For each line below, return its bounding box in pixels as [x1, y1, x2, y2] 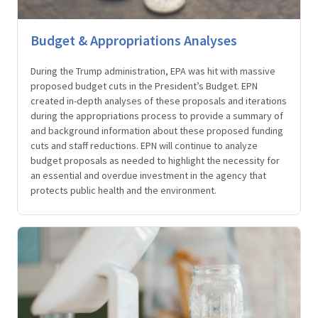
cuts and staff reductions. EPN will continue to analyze [31, 139, 258, 153]
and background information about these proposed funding [31, 124, 283, 138]
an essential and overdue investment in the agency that [31, 169, 266, 182]
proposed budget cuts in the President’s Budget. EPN [31, 79, 258, 93]
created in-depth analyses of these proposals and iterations [31, 94, 287, 108]
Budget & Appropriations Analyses [31, 31, 237, 50]
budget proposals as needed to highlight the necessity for [31, 154, 280, 168]
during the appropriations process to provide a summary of [31, 109, 283, 123]
